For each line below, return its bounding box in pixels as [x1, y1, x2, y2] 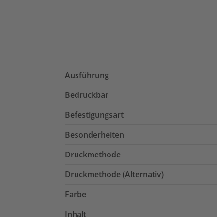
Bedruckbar [65, 90, 108, 101]
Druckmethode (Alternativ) [65, 169, 164, 180]
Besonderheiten [65, 129, 124, 140]
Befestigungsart [65, 109, 124, 121]
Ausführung [65, 70, 109, 81]
